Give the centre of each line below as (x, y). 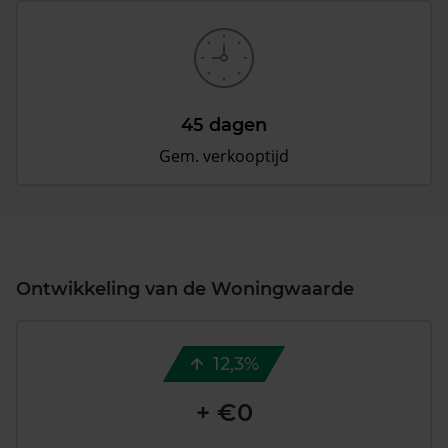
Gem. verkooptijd (224, 156)
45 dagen (224, 125)
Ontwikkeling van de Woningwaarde (185, 289)
